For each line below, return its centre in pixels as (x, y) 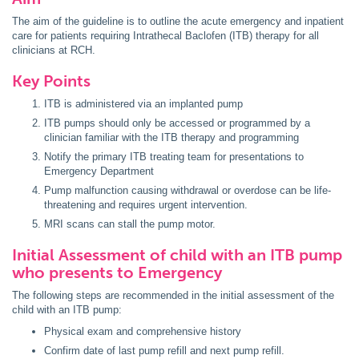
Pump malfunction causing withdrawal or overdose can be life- (188, 190)
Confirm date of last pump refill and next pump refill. (164, 351)
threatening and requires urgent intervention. (146, 205)
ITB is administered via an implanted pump (145, 104)
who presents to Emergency (119, 272)
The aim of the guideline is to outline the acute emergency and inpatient (178, 21)
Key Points (51, 81)
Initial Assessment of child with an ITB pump (177, 255)
